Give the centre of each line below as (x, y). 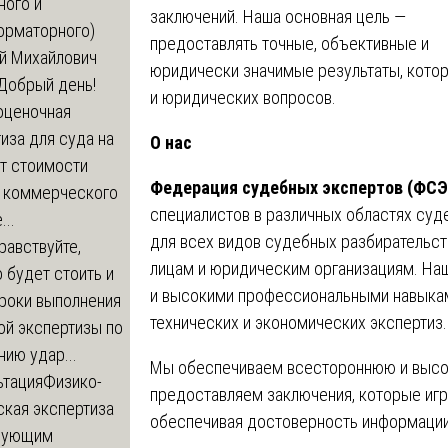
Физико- (72, 381)
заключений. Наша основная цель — (278, 16)
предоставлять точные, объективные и (289, 43)
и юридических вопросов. (243, 97)
